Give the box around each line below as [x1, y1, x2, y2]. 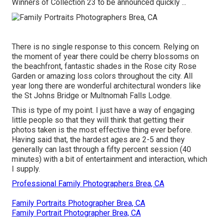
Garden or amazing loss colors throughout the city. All [12, 71, 193, 81]
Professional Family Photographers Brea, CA [12, 178, 164, 188]
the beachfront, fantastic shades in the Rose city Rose [12, 61, 197, 71]
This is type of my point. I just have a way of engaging [12, 105, 195, 115]
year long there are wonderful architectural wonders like [12, 81, 201, 90]
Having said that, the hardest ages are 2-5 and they [12, 134, 185, 144]
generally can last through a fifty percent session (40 [12, 144, 191, 154]
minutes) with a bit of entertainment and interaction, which [12, 154, 207, 164]
